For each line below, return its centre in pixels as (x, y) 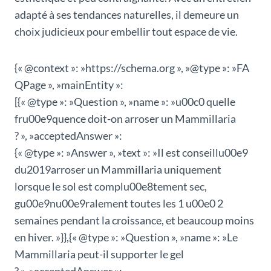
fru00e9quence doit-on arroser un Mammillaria (125, 119)
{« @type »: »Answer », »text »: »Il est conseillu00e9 (131, 153)
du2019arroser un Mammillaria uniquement (118, 170)
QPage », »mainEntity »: (69, 85)
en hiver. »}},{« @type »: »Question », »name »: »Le (126, 237)
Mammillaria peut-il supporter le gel (99, 254)
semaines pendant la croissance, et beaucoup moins (134, 220)
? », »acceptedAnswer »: (68, 136)
